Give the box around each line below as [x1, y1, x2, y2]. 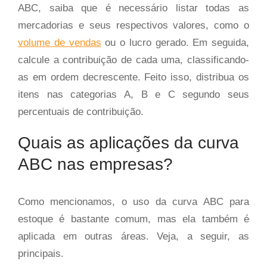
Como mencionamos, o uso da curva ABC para [18, 196, 249, 207]
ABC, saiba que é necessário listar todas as [18, 2, 249, 14]
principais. [18, 248, 64, 259]
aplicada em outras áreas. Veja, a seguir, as [18, 231, 249, 242]
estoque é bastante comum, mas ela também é [18, 213, 249, 225]
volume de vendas [18, 37, 101, 48]
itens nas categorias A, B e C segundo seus [18, 89, 249, 100]
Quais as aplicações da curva [18, 133, 239, 152]
